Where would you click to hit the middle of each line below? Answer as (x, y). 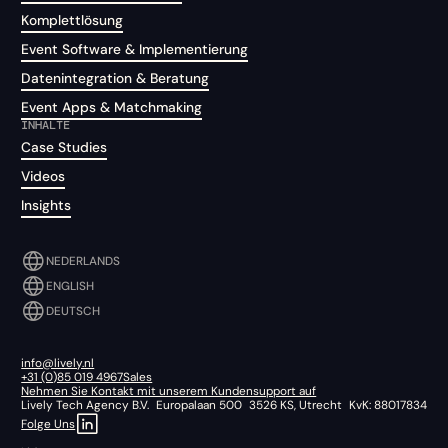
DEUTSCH (73, 311)
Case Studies (64, 146)
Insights (46, 204)
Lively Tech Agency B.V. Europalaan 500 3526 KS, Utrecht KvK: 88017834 (224, 404)
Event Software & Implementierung (135, 48)
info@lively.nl (58, 362)
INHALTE (46, 124)
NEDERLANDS (83, 261)
